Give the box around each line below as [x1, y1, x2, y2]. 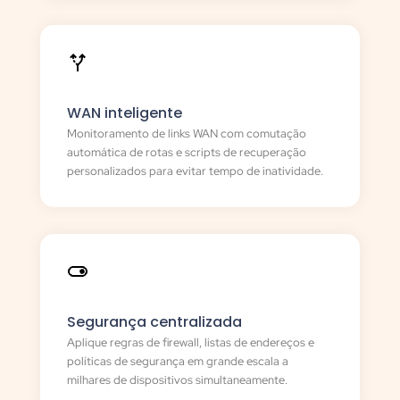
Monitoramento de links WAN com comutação [67, 126, 306, 142]
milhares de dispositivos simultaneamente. [67, 372, 287, 388]
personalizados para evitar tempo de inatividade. [67, 163, 323, 179]
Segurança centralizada [67, 312, 242, 333]
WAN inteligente [67, 103, 182, 124]
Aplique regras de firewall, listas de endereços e [67, 335, 314, 351]
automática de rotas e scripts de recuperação [67, 145, 306, 161]
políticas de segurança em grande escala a [67, 354, 288, 370]
